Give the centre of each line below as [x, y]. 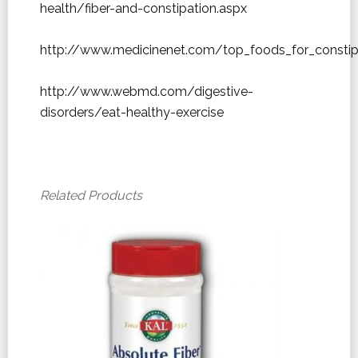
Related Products [91, 195]
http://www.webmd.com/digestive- [146, 91]
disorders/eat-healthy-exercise [131, 112]
